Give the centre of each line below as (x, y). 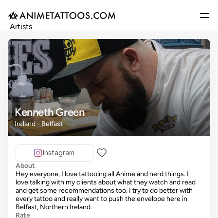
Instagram (58, 153)
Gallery (22, 43)
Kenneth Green (50, 112)
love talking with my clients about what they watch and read (106, 182)
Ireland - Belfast (39, 124)
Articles (23, 60)
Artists (21, 27)
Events (21, 76)
